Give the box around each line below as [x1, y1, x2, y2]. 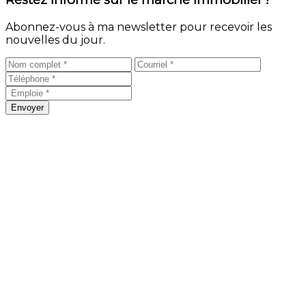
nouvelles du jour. [5, 33, 105, 46]
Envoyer [11, 102, 44, 113]
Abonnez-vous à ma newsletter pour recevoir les [5, 20, 272, 33]
